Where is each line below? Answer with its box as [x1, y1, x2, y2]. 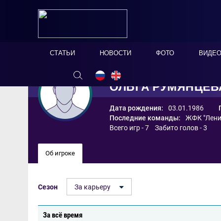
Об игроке [45, 149, 75, 157]
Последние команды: [110, 114, 181, 122]
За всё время [43, 211, 82, 220]
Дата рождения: [110, 104, 163, 112]
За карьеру [74, 183, 110, 191]
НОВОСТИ [100, 49, 131, 57]
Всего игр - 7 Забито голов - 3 [110, 124, 207, 132]
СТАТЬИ [50, 49, 75, 57]
